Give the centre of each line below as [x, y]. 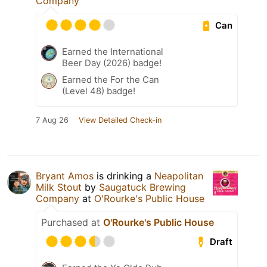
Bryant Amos [65, 176]
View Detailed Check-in [120, 120]
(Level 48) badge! [99, 91]
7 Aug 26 [52, 120]
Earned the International [113, 52]
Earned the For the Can [111, 80]
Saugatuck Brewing [142, 187]
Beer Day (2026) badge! [112, 63]
